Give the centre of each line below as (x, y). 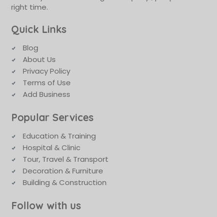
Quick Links (39, 29)
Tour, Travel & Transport (65, 159)
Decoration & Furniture (63, 170)
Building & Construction (64, 182)
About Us (39, 59)
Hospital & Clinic (51, 147)
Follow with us (46, 205)
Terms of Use (46, 82)
